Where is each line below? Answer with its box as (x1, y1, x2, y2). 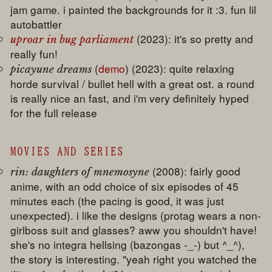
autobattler (10, 16, 63, 32)
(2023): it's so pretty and (134, 30, 254, 46)
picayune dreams (10, 62, 92, 76)
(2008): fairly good (149, 163, 241, 179)
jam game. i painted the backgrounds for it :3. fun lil (10, 1, 257, 17)
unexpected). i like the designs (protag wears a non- (10, 208, 262, 223)
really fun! (10, 46, 58, 61)
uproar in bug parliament (10, 32, 134, 46)
